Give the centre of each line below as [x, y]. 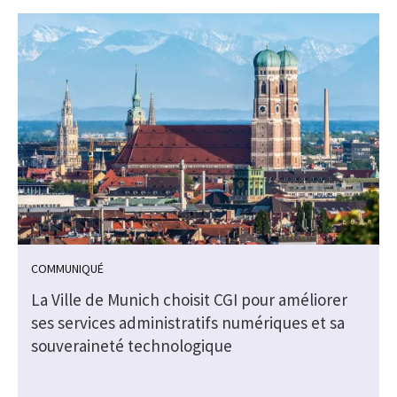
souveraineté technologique [132, 346]
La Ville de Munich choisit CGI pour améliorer [189, 300]
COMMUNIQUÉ [67, 269]
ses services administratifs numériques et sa [188, 323]
